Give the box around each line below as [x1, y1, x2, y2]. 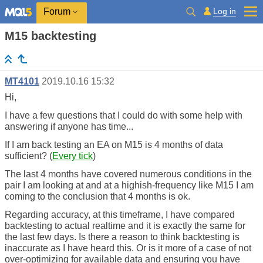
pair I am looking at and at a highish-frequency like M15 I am [5, 180, 254, 191]
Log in [213, 6, 236, 16]
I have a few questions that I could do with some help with [5, 110, 242, 121]
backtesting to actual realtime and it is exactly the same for [5, 221, 245, 231]
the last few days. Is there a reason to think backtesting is [5, 232, 240, 242]
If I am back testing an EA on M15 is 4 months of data [5, 140, 223, 150]
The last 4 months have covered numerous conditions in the [5, 169, 252, 180]
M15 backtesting [5, 29, 96, 42]
